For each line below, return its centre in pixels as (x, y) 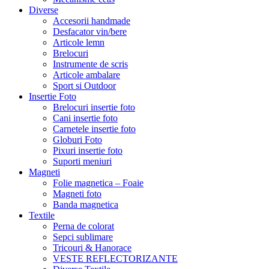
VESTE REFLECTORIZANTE (115, 259)
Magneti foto (77, 194)
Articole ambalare (86, 75)
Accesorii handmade (92, 21)
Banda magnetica (86, 205)
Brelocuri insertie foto (94, 107)
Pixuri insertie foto (88, 151)
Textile (42, 216)
